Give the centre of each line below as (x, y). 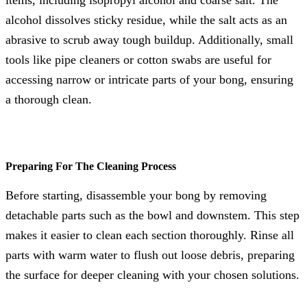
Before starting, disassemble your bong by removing (136, 195)
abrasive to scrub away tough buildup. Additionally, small (149, 39)
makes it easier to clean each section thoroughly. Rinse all (150, 235)
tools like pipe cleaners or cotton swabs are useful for (138, 59)
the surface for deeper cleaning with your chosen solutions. (152, 274)
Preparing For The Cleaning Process (91, 167)
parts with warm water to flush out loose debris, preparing (150, 255)
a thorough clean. (49, 99)
